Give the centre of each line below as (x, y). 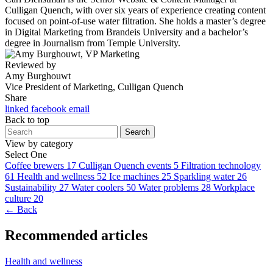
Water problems (168, 187)
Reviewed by (30, 65)
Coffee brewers (34, 165)
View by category (39, 143)
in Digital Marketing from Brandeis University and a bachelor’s (126, 32)
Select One (26, 154)
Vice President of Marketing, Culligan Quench (94, 87)
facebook (50, 108)
